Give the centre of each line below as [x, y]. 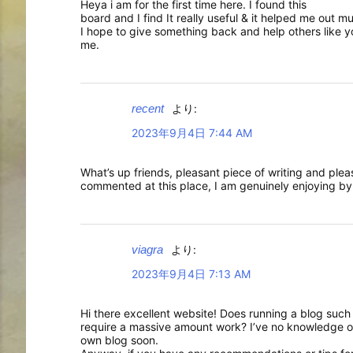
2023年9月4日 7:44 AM [192, 132]
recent [148, 108]
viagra [147, 249]
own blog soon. [119, 340]
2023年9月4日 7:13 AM [191, 273]
